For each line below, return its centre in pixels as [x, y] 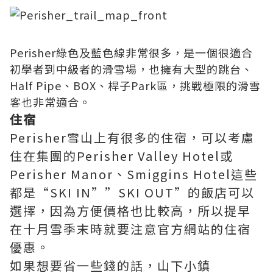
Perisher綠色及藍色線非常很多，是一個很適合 [131, 52]
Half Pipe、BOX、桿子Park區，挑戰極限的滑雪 [135, 85]
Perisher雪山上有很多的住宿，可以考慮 [132, 137]
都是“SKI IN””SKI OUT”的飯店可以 [132, 192]
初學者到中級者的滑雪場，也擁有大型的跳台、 [131, 69]
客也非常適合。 [50, 102]
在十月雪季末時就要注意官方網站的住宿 [130, 229]
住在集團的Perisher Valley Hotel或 [122, 156]
